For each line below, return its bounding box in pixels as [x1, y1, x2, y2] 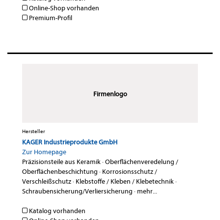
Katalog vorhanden [27, 207, 85, 216]
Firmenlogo [93, 90, 127, 99]
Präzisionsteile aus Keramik [22, 158, 101, 166]
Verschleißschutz [22, 177, 71, 186]
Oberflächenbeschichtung [22, 167, 98, 176]
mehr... [137, 187, 157, 196]
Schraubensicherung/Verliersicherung [22, 187, 133, 196]
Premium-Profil [27, 14, 72, 23]
